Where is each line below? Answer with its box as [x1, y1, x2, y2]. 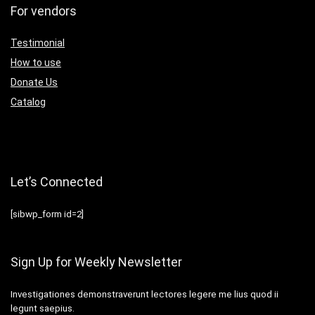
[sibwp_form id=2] [11, 208, 84, 219]
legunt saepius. [11, 302, 75, 314]
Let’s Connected [11, 174, 103, 189]
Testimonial [11, 37, 65, 49]
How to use [11, 56, 61, 68]
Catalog [11, 96, 46, 108]
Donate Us [11, 76, 58, 88]
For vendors [11, 3, 77, 18]
